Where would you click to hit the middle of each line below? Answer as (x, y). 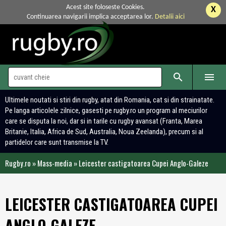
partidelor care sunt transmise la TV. (57, 142)
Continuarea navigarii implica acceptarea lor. (91, 17)
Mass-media (55, 163)
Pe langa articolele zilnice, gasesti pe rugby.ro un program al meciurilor (106, 110)
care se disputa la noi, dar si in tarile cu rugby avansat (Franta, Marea (104, 121)
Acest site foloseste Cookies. (105, 7)
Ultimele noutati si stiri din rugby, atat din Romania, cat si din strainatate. (110, 100)
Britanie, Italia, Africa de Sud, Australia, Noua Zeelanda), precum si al (104, 132)
